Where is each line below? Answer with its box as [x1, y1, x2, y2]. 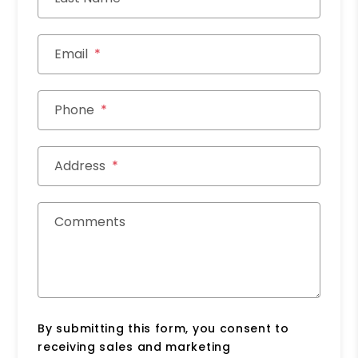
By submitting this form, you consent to [38, 320, 289, 337]
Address [54, 157, 106, 176]
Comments [54, 213, 126, 232]
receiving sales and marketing [38, 339, 231, 356]
